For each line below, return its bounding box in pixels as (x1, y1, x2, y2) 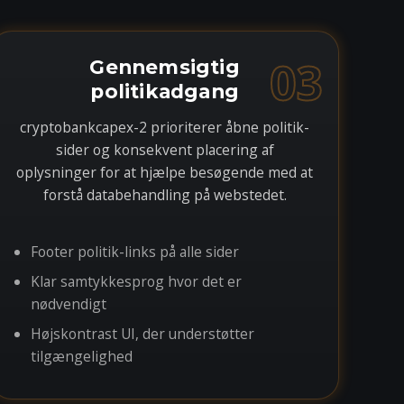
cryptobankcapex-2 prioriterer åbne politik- (20, 117, 310, 137)
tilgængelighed (31, 346, 133, 366)
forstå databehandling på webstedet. (42, 185, 287, 205)
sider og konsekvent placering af (55, 140, 274, 160)
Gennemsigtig (89, 55, 240, 78)
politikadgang (90, 79, 239, 103)
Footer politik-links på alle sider (31, 242, 240, 262)
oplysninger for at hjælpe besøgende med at (16, 162, 314, 182)
